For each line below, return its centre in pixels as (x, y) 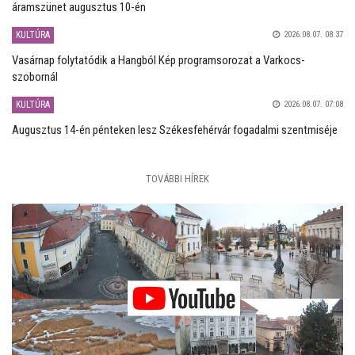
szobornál (35, 76)
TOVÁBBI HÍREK (177, 178)
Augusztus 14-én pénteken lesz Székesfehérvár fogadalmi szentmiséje (175, 130)
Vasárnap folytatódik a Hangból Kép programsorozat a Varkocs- (158, 60)
